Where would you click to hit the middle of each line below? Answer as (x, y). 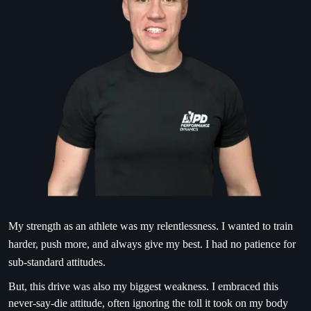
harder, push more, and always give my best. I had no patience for (152, 244)
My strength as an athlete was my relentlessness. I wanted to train (151, 226)
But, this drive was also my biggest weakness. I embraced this (143, 286)
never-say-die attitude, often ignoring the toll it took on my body (148, 303)
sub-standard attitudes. (57, 262)
